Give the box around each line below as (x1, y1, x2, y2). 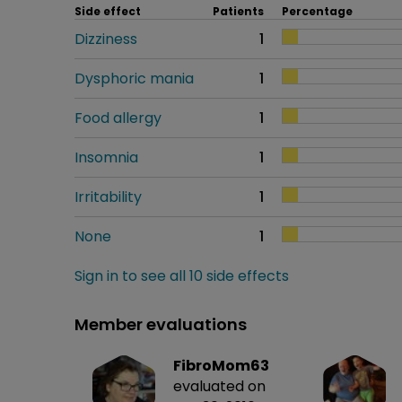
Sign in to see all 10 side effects (74, 265, 289, 286)
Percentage (282, 3, 353, 19)
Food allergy (74, 107, 162, 128)
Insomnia (74, 146, 138, 168)
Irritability (74, 186, 142, 207)
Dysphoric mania (74, 67, 194, 89)
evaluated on (173, 375, 266, 397)
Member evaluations (74, 312, 247, 336)
